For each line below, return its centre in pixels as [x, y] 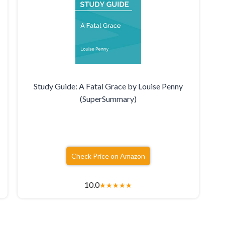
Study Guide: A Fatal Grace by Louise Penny [108, 86]
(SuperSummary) [108, 99]
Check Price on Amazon [108, 156]
